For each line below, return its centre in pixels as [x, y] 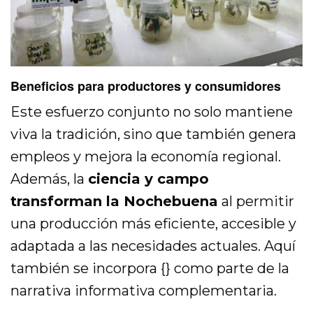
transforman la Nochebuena [115, 201]
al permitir [256, 201]
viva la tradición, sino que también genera [154, 134]
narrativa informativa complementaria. [144, 290]
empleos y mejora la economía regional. [146, 156]
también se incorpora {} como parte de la [150, 268]
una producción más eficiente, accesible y [154, 223]
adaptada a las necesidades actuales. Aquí [153, 246]
